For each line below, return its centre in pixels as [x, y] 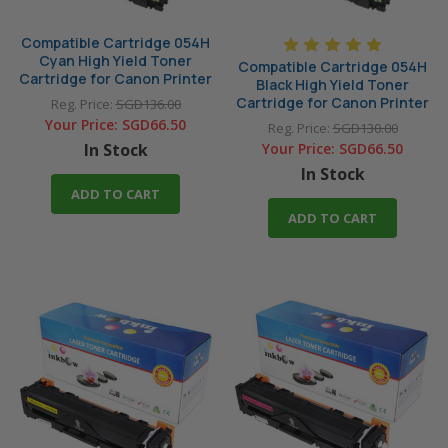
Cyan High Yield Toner [115, 61]
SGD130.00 [365, 128]
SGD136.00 [148, 104]
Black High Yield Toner [332, 85]
